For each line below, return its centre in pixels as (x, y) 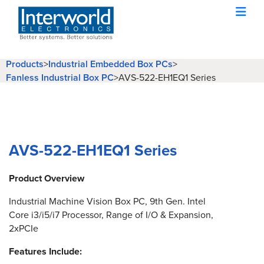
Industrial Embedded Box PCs (110, 64)
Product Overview (47, 178)
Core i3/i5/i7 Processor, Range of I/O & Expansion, (111, 215)
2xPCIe (24, 228)
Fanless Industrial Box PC (60, 77)
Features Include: (45, 251)
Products (25, 64)
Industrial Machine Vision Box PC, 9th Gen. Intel (107, 201)
